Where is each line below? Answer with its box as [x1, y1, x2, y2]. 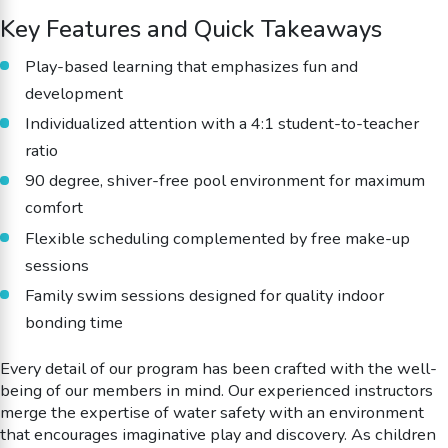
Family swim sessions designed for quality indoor [24, 284, 384, 308]
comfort [24, 196, 83, 220]
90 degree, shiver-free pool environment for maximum [24, 169, 425, 193]
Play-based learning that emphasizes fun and [24, 54, 358, 78]
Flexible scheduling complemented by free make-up [24, 226, 410, 250]
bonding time [24, 311, 123, 335]
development [24, 81, 123, 105]
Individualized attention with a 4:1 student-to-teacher [24, 112, 419, 136]
